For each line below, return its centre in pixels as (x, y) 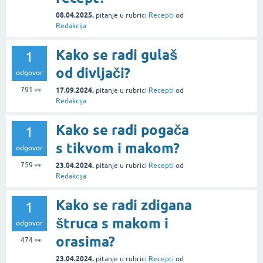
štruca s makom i (112, 224)
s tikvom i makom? (118, 149)
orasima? (85, 242)
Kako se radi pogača (122, 130)
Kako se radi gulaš (117, 55)
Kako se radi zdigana (124, 205)
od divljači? (93, 73)
